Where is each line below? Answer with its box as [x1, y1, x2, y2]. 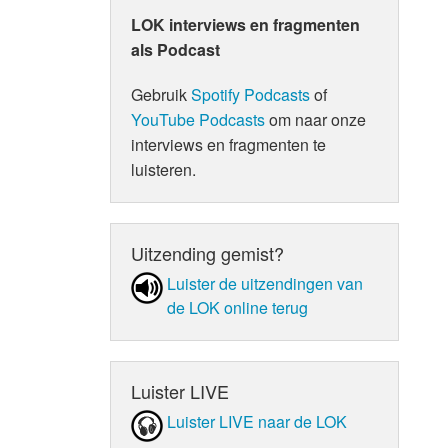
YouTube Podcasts [131, 107, 266, 131]
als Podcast [131, 37, 221, 61]
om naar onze [265, 107, 367, 131]
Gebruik [131, 82, 192, 106]
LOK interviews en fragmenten [131, 12, 361, 36]
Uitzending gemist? [131, 239, 285, 266]
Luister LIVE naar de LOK [167, 409, 348, 433]
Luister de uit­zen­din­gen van [167, 271, 364, 295]
